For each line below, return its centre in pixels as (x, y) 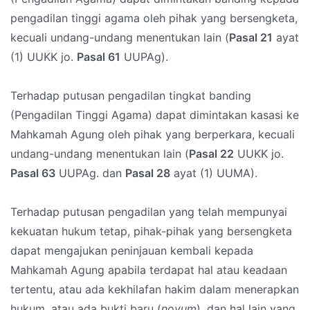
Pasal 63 (33, 173)
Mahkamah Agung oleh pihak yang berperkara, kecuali (153, 135)
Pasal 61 (99, 57)
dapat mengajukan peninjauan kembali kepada (132, 251)
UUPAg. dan (90, 173)
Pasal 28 (148, 173)
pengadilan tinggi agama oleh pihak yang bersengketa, (154, 18)
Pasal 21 (251, 38)
